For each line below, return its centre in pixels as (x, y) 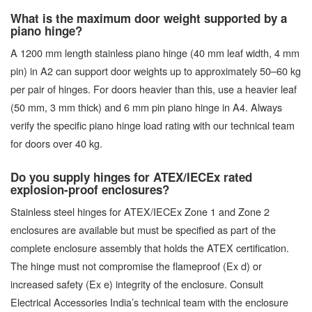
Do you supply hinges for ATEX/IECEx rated (131, 177)
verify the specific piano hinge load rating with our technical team (153, 125)
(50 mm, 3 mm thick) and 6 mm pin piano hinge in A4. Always (146, 107)
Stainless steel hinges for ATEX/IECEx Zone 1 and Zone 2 (140, 212)
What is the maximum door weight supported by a (149, 18)
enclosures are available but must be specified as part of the (143, 230)
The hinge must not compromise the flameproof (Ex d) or (136, 266)
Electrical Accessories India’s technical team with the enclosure (149, 302)
